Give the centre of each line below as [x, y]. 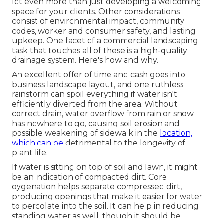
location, [176, 133]
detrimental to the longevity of [124, 143]
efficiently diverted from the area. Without [95, 104]
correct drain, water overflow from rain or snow [103, 113]
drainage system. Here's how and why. [85, 60]
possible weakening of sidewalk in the [86, 133]
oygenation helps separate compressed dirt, [97, 186]
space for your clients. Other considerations [96, 11]
